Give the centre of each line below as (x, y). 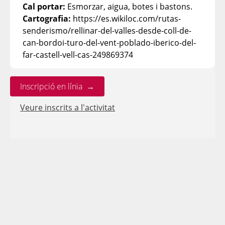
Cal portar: (44, 7)
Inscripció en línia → (57, 86)
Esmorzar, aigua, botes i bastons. (129, 7)
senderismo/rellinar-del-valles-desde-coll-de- (107, 31)
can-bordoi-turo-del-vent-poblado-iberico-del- (109, 43)
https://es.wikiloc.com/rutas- (126, 19)
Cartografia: (47, 19)
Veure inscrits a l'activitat (68, 107)
